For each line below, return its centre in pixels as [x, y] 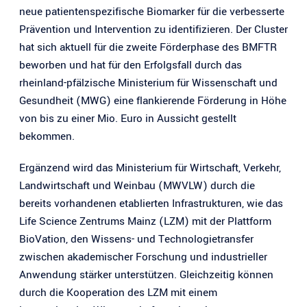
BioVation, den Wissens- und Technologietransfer [136, 239]
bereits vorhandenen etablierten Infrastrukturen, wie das [151, 203]
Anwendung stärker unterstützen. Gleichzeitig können [146, 274]
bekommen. [47, 136]
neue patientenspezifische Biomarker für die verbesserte [152, 11]
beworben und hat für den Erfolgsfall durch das [131, 65]
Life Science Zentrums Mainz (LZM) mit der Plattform [145, 221]
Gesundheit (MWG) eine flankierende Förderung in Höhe [153, 100]
